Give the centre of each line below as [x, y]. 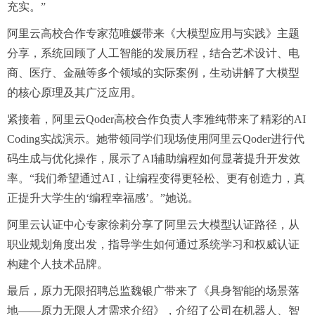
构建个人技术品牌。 [58, 264]
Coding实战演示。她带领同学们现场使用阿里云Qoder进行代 [156, 139]
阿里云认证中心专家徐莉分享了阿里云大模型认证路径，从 [153, 224]
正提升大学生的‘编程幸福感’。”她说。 [103, 198]
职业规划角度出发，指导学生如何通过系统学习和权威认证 [153, 244]
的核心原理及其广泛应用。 [75, 92]
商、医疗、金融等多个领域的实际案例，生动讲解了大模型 [153, 72]
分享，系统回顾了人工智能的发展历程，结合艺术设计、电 [153, 53]
